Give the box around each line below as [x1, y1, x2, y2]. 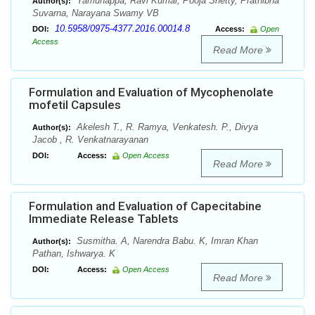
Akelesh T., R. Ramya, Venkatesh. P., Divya [74, 122, 258, 133]
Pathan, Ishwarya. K [32, 248, 115, 259]
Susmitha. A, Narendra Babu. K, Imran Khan [74, 236, 258, 247]
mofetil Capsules [29, 98, 121, 112]
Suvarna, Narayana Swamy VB [32, 8, 159, 19]
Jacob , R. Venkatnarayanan [32, 134, 148, 146]
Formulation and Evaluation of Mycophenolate [29, 85, 274, 100]
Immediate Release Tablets [29, 212, 179, 226]
